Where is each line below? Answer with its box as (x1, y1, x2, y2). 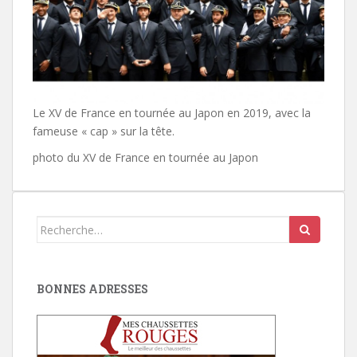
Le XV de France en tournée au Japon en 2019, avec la (33, 105, 311, 121)
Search (36, 217, 75, 233)
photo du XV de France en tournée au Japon (33, 150, 258, 166)
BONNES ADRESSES (37, 281, 148, 297)
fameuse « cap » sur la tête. (33, 124, 175, 139)
